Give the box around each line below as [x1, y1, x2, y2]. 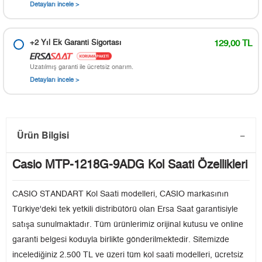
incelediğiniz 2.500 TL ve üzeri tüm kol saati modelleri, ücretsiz [12, 251, 243, 260]
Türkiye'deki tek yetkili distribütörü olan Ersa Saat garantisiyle [12, 205, 238, 214]
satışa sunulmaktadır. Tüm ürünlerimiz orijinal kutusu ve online [12, 220, 243, 229]
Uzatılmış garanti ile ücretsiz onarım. [30, 64, 133, 71]
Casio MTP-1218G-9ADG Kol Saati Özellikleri [12, 159, 247, 171]
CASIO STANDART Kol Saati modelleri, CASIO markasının [12, 190, 229, 199]
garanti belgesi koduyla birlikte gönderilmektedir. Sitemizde [12, 236, 229, 244]
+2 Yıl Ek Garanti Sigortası [30, 39, 122, 47]
